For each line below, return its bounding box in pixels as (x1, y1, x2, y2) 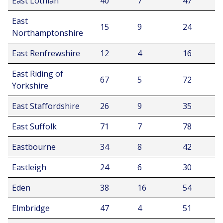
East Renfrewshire (12, 48, 80, 59)
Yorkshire (12, 80, 48, 91)
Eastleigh (12, 162, 46, 173)
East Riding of (12, 68, 63, 79)
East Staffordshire (12, 101, 80, 111)
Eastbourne (12, 141, 56, 152)
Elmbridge (12, 203, 50, 214)
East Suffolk (12, 121, 57, 132)
